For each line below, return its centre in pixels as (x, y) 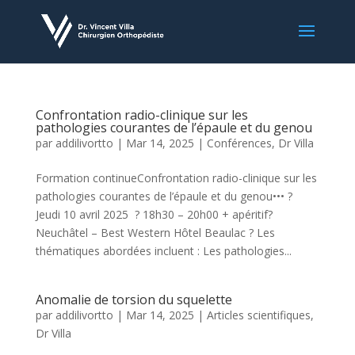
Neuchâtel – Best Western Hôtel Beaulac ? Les (155, 233)
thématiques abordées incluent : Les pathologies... (163, 251)
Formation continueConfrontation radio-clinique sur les (176, 178)
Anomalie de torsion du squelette (134, 300)
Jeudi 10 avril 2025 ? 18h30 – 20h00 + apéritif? (154, 214)
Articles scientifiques (258, 315)
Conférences (239, 143)
